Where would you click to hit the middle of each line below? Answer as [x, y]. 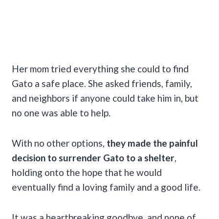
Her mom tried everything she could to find [100, 68]
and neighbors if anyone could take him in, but [105, 98]
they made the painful [152, 143]
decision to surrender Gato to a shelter [93, 157]
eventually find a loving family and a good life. [106, 187]
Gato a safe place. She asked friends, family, [102, 83]
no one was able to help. [61, 112]
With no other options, [59, 143]
